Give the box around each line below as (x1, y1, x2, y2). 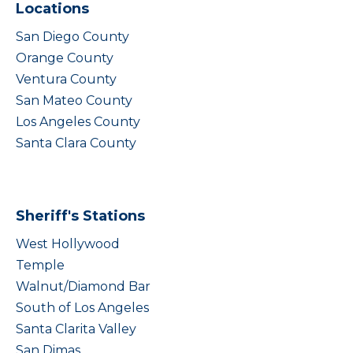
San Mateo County (16, 93, 132, 108)
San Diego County (16, 29, 129, 44)
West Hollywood (16, 236, 120, 251)
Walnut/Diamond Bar (16, 279, 150, 294)
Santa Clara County (16, 136, 136, 150)
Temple (16, 258, 65, 273)
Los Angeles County (16, 114, 140, 129)
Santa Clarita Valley (16, 321, 136, 336)
